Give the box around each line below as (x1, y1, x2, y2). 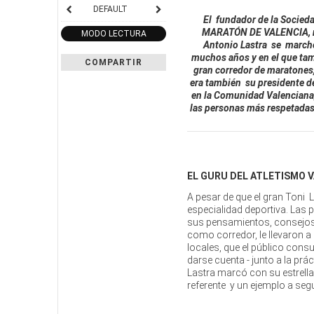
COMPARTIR (85, 57, 142, 67)
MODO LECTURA (81, 28, 146, 39)
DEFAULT (93, 4, 128, 14)
